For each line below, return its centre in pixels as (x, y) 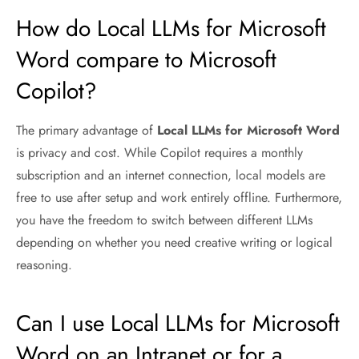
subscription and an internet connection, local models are (171, 175)
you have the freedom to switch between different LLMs (164, 220)
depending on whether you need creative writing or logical (174, 242)
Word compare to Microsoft (146, 60)
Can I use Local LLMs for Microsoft (178, 323)
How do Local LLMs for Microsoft (171, 28)
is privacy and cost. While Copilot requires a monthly (159, 153)
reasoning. (44, 265)
